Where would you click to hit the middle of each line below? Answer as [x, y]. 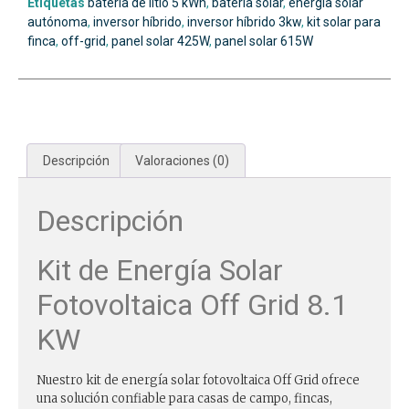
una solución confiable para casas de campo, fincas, [184, 399]
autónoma [58, 21]
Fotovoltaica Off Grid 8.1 [192, 305]
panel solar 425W [160, 41]
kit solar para [344, 21]
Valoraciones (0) [183, 160]
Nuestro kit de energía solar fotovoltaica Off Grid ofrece [198, 381]
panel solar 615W [264, 41]
